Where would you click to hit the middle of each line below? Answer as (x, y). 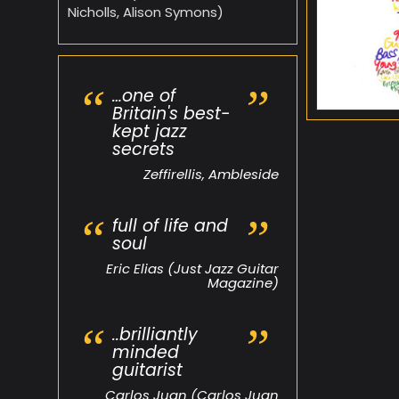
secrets (143, 149)
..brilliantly (155, 334)
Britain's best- (171, 113)
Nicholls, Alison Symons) (146, 12)
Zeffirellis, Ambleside (211, 174)
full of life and (170, 225)
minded (146, 352)
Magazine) (243, 282)
